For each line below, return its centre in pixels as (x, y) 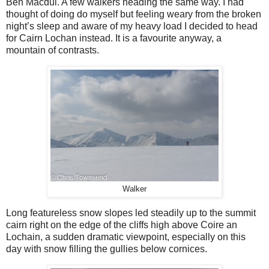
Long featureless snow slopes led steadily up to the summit (131, 213)
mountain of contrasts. (54, 50)
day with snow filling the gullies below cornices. (108, 249)
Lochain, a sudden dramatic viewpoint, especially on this (126, 237)
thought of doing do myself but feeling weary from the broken (134, 14)
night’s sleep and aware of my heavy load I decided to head (132, 26)
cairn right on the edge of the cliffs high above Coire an (122, 225)
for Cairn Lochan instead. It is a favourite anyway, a (114, 38)
